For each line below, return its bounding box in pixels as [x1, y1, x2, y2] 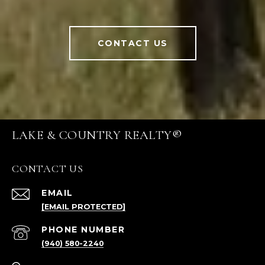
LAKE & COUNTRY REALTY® [12, 128, 182, 143]
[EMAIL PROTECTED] [41, 202, 125, 212]
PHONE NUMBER [41, 224, 125, 235]
